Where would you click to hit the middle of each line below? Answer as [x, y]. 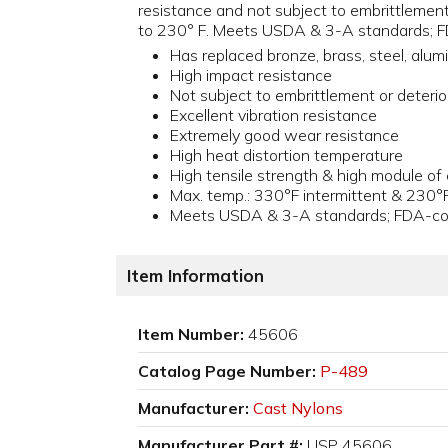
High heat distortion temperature [286, 155]
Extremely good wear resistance [284, 135]
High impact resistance [251, 75]
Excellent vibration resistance [273, 115]
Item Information [195, 276]
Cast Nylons [298, 408]
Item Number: [191, 334]
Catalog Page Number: [227, 371]
